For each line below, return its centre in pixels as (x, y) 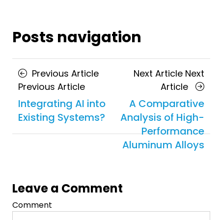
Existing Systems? (62, 117)
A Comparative (167, 103)
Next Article (158, 73)
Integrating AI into (62, 103)
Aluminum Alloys (163, 145)
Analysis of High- (162, 117)
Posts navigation (77, 37)
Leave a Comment (68, 188)
